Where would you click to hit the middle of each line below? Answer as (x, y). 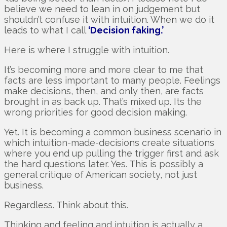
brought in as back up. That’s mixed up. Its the (103, 102)
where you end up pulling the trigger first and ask (111, 154)
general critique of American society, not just (101, 175)
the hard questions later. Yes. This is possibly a (104, 164)
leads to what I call (46, 30)
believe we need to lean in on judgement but (102, 9)
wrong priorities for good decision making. (96, 112)
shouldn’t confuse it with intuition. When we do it (109, 20)
